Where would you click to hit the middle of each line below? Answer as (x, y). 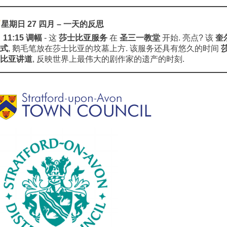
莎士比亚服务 (83, 38)
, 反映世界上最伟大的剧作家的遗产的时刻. (108, 59)
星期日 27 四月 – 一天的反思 (53, 24)
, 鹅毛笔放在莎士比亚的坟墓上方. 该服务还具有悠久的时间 (115, 48)
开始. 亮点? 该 (188, 38)
